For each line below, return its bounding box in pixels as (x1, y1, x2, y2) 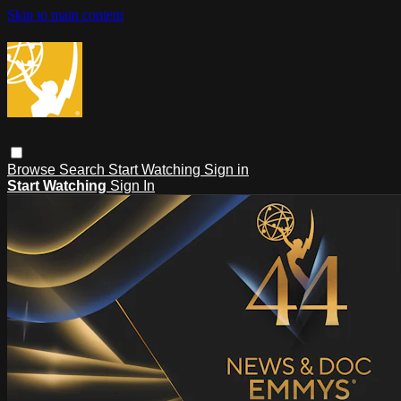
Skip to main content (7, 7, 124, 22)
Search (59, 161, 108, 177)
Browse (7, 161, 59, 177)
